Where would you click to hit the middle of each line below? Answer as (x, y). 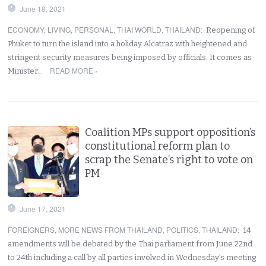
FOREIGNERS (31, 229)
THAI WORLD (140, 29)
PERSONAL (94, 29)
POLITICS (183, 229)
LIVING (59, 29)
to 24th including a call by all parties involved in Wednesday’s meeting (132, 257)
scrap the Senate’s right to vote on (169, 159)
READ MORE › (73, 70)
